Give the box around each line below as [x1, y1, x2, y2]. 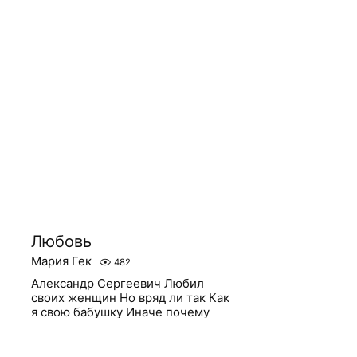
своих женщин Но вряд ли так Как [31, 290, 230, 305]
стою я [31, 319, 71, 334]
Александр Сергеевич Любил [31, 276, 205, 291]
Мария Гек [31, 253, 92, 269]
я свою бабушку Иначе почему [31, 304, 210, 320]
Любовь [31, 232, 92, 251]
